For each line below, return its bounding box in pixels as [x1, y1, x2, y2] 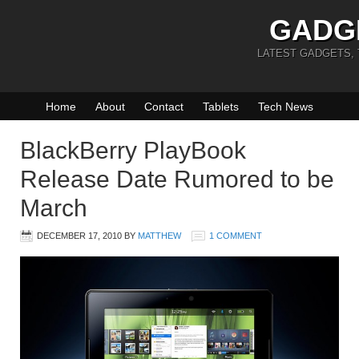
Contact [144, 100, 184, 113]
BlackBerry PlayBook [20, 137, 246, 163]
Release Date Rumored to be [20, 166, 334, 192]
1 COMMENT [209, 231, 262, 240]
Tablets [203, 100, 239, 113]
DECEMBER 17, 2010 [37, 231, 122, 240]
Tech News [258, 100, 313, 113]
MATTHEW [138, 231, 181, 240]
